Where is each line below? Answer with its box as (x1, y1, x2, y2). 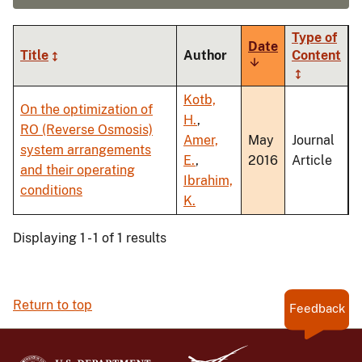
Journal (292, 133, 335, 149)
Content (292, 48, 341, 64)
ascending (248, 74, 310, 90)
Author (183, 48, 227, 64)
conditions (20, 183, 82, 199)
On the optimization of (20, 102, 153, 118)
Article (292, 153, 332, 169)
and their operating (20, 162, 135, 179)
